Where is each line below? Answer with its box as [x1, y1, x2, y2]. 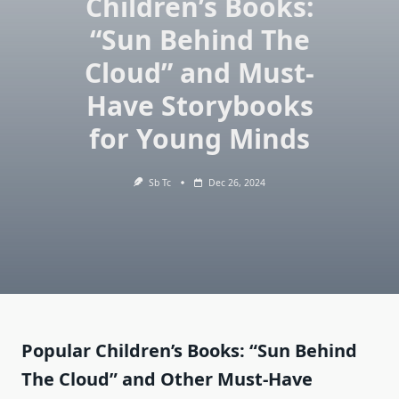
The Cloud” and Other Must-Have [21, 367, 313, 392]
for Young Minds [89, 120, 310, 157]
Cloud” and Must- [85, 54, 314, 91]
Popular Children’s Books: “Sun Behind [21, 338, 357, 363]
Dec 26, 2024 [208, 176, 265, 189]
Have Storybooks [85, 87, 313, 124]
